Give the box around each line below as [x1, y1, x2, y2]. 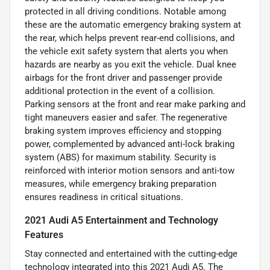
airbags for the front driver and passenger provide [25, 72, 222, 83]
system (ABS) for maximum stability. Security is [25, 151, 216, 163]
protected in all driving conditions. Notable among [25, 5, 226, 17]
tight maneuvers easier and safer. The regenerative [25, 111, 227, 123]
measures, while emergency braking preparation [25, 178, 216, 189]
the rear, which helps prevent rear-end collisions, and [25, 32, 234, 43]
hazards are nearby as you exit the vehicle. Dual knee [25, 58, 236, 70]
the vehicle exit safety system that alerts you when [25, 45, 228, 57]
